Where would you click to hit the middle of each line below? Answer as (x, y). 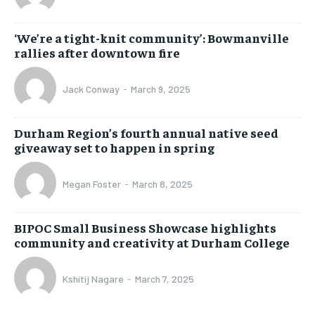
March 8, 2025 (162, 184)
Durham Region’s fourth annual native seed (146, 133)
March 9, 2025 (161, 89)
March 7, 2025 (165, 279)
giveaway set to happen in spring (114, 148)
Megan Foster (92, 184)
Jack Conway (91, 89)
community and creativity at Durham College (152, 243)
